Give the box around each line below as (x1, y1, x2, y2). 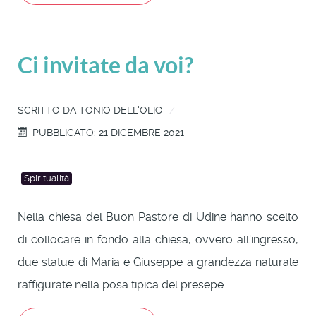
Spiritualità (24, 172, 69, 183)
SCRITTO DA (18, 104, 79, 116)
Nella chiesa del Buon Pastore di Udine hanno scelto (18, 209, 298, 224)
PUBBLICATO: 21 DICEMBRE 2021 (32, 126, 185, 138)
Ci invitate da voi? (18, 51, 193, 78)
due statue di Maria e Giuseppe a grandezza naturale (18, 255, 298, 269)
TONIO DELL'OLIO (79, 104, 163, 116)
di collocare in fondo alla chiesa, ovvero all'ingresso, (18, 232, 298, 246)
